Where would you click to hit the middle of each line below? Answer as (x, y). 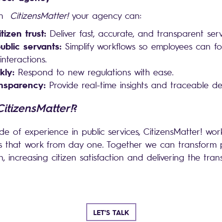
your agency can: (108, 15)
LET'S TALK (111, 212)
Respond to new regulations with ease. (96, 72)
